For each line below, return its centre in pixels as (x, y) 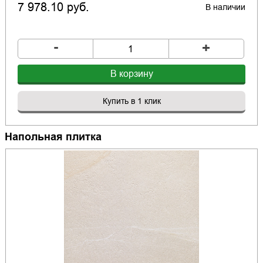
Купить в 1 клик (131, 101)
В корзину (131, 74)
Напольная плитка (53, 137)
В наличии (226, 7)
